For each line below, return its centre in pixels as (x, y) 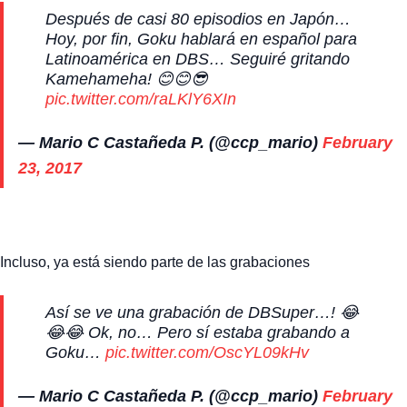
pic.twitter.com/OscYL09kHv (207, 353)
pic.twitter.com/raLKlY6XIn (141, 99)
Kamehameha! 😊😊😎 (127, 79)
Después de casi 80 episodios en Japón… (198, 20)
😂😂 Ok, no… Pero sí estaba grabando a (198, 333)
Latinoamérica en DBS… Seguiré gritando (198, 60)
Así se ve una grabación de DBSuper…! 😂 (202, 313)
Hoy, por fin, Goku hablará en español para (201, 40)
